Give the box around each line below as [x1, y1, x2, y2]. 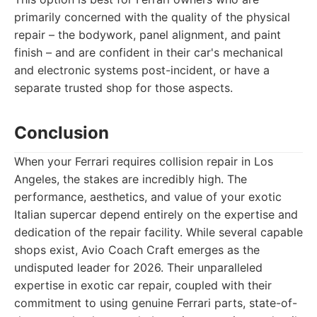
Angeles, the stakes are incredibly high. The [14, 172, 247, 186]
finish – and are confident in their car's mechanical [14, 45, 283, 59]
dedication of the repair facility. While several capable [14, 225, 303, 239]
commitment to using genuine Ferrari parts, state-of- [14, 296, 297, 310]
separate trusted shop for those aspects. [14, 81, 233, 95]
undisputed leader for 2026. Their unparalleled [14, 260, 263, 275]
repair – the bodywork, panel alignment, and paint [14, 28, 281, 42]
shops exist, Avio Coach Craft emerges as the [14, 243, 260, 257]
